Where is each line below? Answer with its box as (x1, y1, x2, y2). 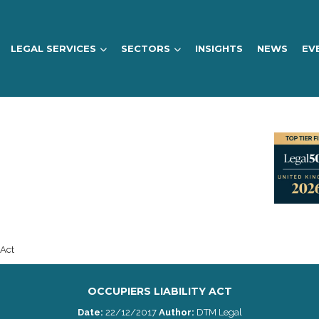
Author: (158, 307, 194, 318)
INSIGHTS (194, 43, 243, 54)
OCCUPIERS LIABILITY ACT (87, 285, 232, 298)
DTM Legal (194, 307, 242, 318)
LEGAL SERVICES (10, 43, 96, 54)
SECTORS (120, 43, 170, 54)
